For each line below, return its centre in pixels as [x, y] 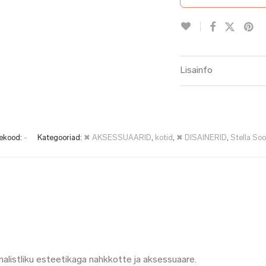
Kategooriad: [60, 138]
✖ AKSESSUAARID [117, 138]
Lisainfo [196, 71]
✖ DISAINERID [201, 138]
